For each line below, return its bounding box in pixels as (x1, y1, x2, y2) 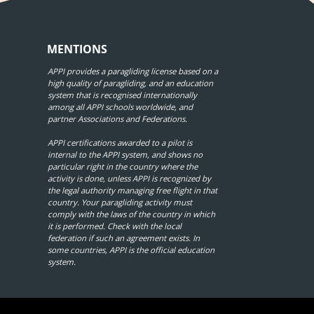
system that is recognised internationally (47, 89, 197, 100)
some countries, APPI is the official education (47, 244, 214, 255)
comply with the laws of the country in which (47, 208, 215, 219)
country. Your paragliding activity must (47, 196, 192, 207)
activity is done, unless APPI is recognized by (47, 172, 211, 184)
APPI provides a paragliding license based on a (47, 65, 218, 76)
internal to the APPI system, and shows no (47, 149, 203, 160)
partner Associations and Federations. (47, 113, 187, 124)
